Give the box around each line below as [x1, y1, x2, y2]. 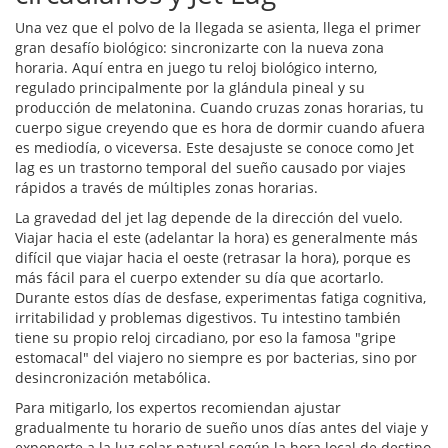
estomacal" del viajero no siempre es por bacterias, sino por [15, 348, 417, 368]
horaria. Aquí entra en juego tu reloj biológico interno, [15, 58, 377, 78]
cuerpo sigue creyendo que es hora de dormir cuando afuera [15, 118, 425, 138]
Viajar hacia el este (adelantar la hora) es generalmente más [15, 228, 418, 248]
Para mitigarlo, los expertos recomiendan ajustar [15, 398, 341, 418]
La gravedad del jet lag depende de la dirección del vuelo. [15, 208, 403, 228]
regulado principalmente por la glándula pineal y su [15, 78, 365, 98]
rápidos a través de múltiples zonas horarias [15, 178, 314, 198]
